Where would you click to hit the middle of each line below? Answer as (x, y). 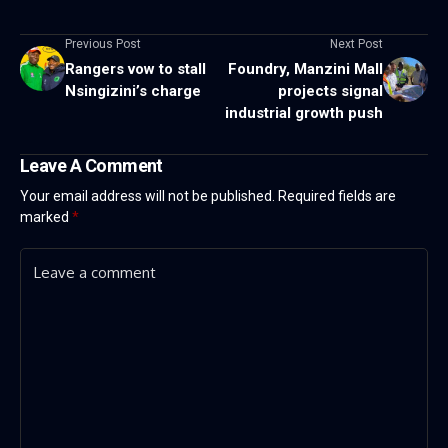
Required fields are (337, 195)
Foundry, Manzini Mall (305, 68)
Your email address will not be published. (147, 195)
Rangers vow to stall (135, 68)
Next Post (356, 43)
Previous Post (103, 43)
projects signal (330, 90)
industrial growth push (304, 112)
